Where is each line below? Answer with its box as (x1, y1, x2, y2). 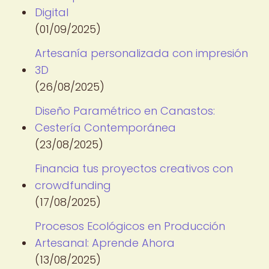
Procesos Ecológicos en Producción (35, 219, 225, 234)
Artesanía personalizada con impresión (35, 46, 248, 61)
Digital (35, 5, 68, 20)
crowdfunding (35, 178, 111, 193)
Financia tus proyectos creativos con (35, 161, 233, 176)
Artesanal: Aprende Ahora (35, 235, 175, 250)
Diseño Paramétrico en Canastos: (35, 103, 215, 118)
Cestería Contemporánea (35, 120, 176, 135)
